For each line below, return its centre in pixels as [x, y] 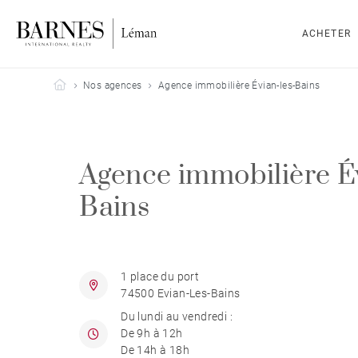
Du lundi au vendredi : [177, 316]
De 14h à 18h [155, 350]
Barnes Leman [98, 85]
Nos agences [113, 86]
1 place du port [160, 276]
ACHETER [326, 34]
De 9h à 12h [152, 333]
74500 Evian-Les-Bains [181, 293]
